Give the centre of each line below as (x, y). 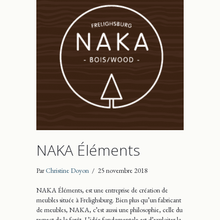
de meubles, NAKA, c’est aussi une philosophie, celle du (110, 209)
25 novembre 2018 (123, 170)
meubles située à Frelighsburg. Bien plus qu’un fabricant (109, 200)
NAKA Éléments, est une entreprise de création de (102, 190)
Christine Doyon (67, 170)
